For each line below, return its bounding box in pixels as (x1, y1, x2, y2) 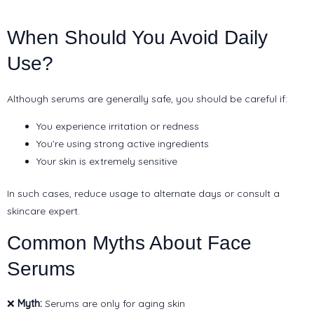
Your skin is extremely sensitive (36, 154, 177, 168)
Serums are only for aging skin (42, 297, 185, 310)
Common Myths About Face (7, 231, 252, 254)
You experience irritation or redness (36, 119, 199, 132)
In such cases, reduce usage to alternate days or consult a (7, 186, 280, 200)
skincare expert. (7, 204, 80, 217)
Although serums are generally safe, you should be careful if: (7, 92, 287, 105)
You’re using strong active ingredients (36, 137, 209, 150)
